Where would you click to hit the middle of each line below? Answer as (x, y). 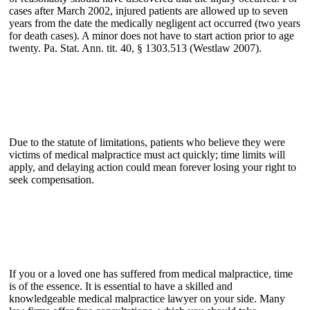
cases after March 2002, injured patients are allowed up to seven (148, 11)
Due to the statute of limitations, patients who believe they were (147, 143)
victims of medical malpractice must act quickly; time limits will (147, 155)
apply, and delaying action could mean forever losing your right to (153, 167)
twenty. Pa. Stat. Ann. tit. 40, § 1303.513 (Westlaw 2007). (135, 48)
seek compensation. (52, 180)
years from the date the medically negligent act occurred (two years (155, 24)
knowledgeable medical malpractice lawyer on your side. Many (147, 299)
